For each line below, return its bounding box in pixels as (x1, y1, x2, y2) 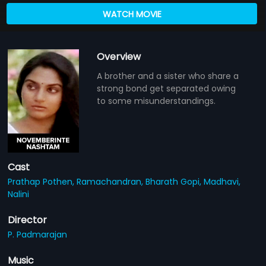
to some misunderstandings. (97, 94, 216, 107)
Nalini (8, 188, 30, 200)
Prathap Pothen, (8, 175, 77, 188)
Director (8, 213, 47, 227)
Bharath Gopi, (145, 175, 204, 188)
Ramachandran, (77, 175, 146, 188)
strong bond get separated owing (97, 82, 236, 94)
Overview (97, 49, 141, 64)
